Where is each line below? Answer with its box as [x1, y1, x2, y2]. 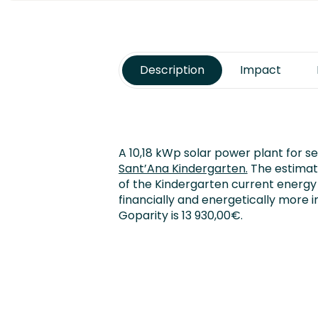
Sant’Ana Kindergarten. [118, 160, 248, 177]
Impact [239, 62, 281, 78]
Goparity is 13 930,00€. [118, 207, 243, 224]
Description [139, 62, 204, 78]
